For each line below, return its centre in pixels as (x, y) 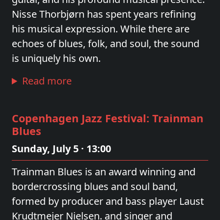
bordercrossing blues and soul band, (95, 186)
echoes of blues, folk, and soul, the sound (106, 43)
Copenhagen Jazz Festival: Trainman (108, 118)
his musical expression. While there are (101, 29)
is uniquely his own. (56, 58)
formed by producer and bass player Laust (108, 201)
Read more (47, 81)
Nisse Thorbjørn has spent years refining (104, 14)
